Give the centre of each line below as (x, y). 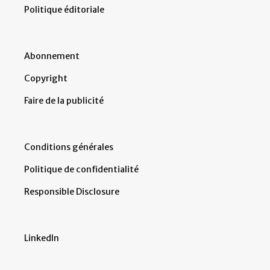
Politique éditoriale (64, 9)
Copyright (46, 78)
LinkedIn (42, 238)
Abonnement (52, 56)
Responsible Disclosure (72, 191)
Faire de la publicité (64, 100)
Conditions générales (69, 147)
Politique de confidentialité (81, 169)
